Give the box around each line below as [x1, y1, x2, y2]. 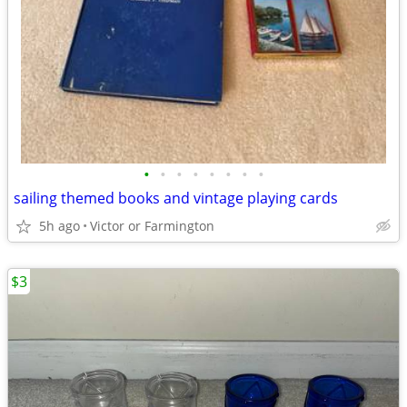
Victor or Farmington [90, 217, 214, 234]
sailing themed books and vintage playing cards [14, 188, 338, 208]
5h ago [39, 217, 80, 234]
